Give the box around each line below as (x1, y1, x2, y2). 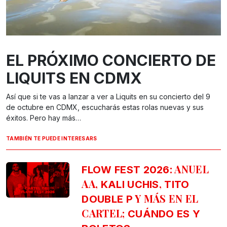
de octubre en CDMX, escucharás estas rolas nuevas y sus (6, 103, 204, 112)
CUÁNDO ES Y (127, 208, 201, 220)
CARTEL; (82, 206, 128, 220)
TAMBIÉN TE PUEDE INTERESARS (6, 135, 97, 142)
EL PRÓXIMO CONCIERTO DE (6, 51, 216, 70)
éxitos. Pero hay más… (6, 113, 81, 123)
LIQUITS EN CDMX (6, 69, 142, 88)
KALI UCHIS (100, 178, 159, 191)
